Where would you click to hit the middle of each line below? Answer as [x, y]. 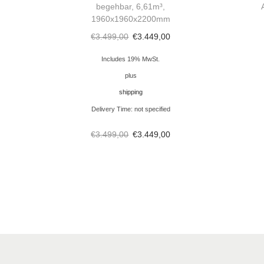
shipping [131, 92]
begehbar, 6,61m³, [131, 7]
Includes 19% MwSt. [131, 59]
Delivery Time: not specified [131, 109]
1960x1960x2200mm [131, 19]
